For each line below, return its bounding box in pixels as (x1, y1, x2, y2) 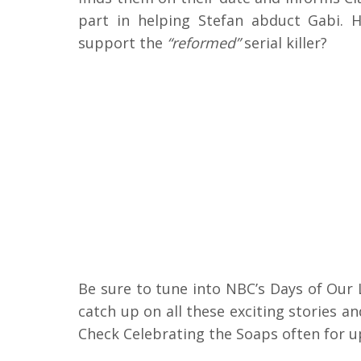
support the (78, 32, 163, 52)
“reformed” (163, 32, 240, 52)
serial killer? (240, 32, 327, 52)
